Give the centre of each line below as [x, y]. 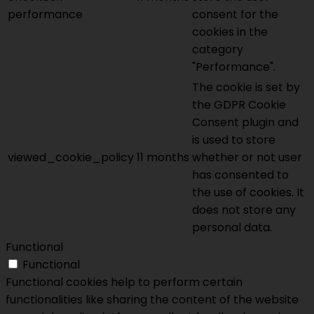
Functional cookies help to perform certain [124, 282]
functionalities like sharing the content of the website [152, 300]
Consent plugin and [245, 123]
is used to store [234, 140]
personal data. [232, 228]
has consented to [240, 175]
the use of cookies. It [248, 193]
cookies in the [230, 32]
